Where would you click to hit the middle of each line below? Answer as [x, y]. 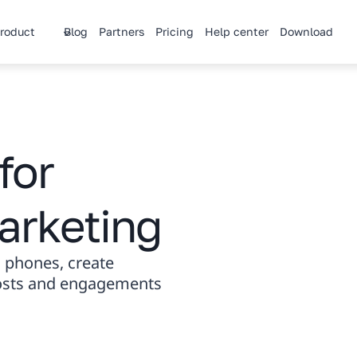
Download [306, 31]
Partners [121, 31]
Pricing [174, 31]
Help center [236, 31]
